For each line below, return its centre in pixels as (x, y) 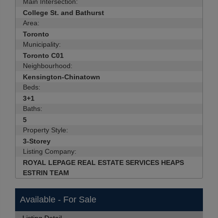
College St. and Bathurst (64, 13)
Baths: (33, 109)
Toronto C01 (43, 55)
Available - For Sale (58, 200)
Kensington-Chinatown (62, 77)
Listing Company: (50, 151)
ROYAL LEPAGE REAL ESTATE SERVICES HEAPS (103, 163)
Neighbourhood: (48, 66)
